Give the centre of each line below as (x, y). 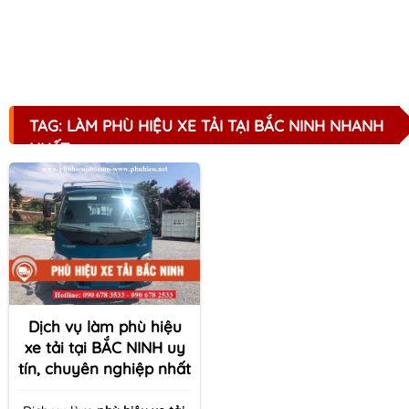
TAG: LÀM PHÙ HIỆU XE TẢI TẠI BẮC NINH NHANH (206, 126)
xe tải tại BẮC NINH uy (105, 348)
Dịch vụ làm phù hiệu (105, 327)
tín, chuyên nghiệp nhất (105, 369)
